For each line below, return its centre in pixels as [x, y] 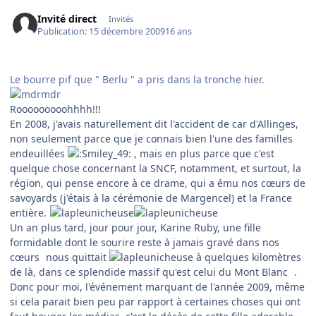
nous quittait [76, 257]
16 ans [179, 32]
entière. [30, 213]
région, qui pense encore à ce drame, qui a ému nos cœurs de [158, 183]
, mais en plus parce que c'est [203, 154]
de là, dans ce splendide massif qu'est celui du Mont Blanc [150, 272]
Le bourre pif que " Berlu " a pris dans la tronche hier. [137, 80]
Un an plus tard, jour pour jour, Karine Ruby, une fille [135, 228]
